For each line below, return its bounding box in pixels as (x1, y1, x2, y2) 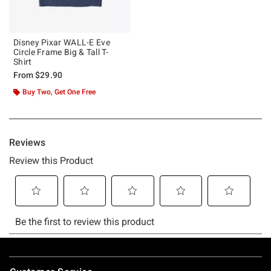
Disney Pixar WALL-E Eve (13, 37, 110, 47)
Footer (8, 252, 39, 264)
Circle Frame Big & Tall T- (13, 47, 108, 57)
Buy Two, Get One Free (22, 87, 96, 96)
